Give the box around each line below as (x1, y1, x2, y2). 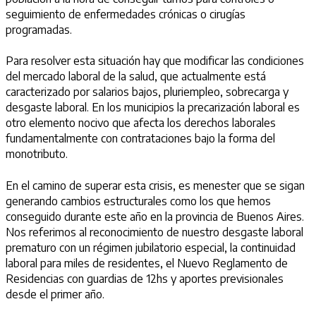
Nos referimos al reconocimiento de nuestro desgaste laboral (6, 224, 303, 239)
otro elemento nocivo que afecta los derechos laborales (6, 116, 276, 130)
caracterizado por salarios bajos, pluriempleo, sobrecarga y (6, 85, 288, 99)
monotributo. (6, 147, 68, 162)
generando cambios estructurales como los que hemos (6, 193, 271, 208)
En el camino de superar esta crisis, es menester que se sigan (6, 178, 305, 193)
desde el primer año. (6, 286, 107, 301)
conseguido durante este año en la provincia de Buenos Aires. (6, 209, 304, 224)
